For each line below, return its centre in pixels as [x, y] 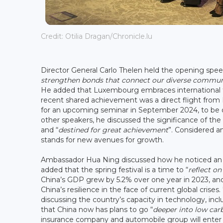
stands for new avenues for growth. [102, 140]
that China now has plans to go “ [97, 209]
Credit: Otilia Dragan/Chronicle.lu [97, 37]
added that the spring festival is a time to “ [114, 169]
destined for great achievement [113, 130]
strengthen [60, 80]
